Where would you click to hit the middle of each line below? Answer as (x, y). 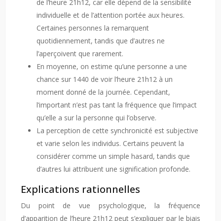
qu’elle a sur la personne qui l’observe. (96, 118)
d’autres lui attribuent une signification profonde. (113, 169)
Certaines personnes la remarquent (93, 28)
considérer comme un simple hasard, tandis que (113, 156)
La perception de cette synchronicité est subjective (117, 130)
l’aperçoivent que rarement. (80, 54)
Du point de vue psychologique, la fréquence (110, 205)
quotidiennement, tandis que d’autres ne (101, 41)
